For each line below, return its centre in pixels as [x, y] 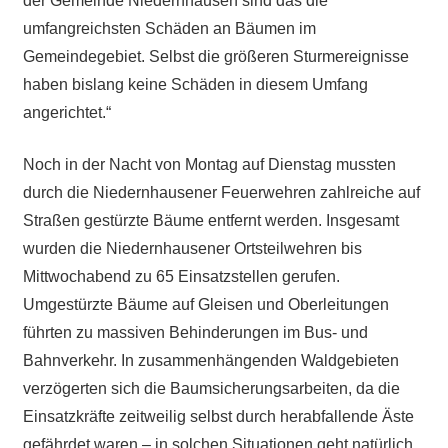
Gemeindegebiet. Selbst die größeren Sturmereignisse [215, 56]
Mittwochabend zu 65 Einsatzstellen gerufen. [181, 276]
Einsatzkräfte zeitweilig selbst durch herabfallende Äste [218, 416]
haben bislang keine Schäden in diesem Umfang [195, 84]
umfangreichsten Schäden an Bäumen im [169, 28]
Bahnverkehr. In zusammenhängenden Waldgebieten [210, 360]
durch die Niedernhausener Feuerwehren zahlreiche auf [221, 192]
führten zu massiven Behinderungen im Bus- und [195, 332]
